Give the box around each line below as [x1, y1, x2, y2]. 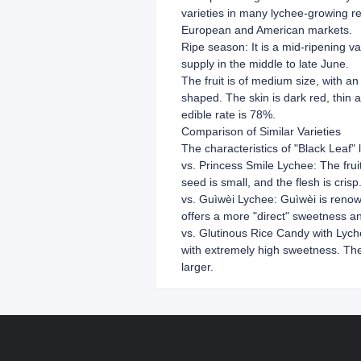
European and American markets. [181, 23, 352, 36]
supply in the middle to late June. [181, 57, 349, 70]
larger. [181, 260, 214, 273]
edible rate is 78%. [181, 108, 276, 121]
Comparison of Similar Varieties [181, 125, 341, 138]
